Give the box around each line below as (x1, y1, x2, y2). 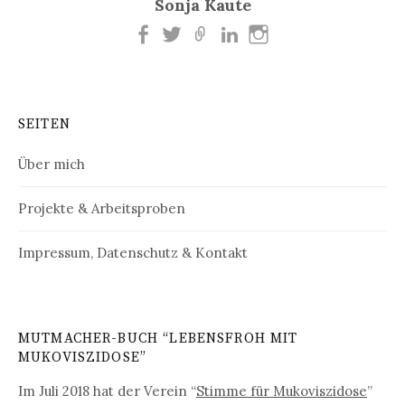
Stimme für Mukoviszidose (196, 382, 367, 400)
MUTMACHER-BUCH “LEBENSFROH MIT (18, 330, 298, 348)
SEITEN (18, 116, 71, 134)
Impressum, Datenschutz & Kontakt (18, 244, 248, 262)
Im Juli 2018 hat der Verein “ (18, 382, 196, 400)
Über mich (18, 155, 85, 174)
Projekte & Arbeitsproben (18, 200, 185, 218)
